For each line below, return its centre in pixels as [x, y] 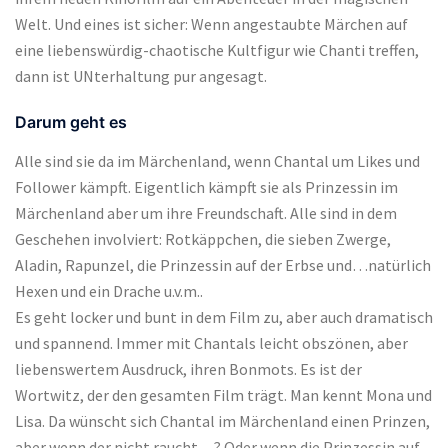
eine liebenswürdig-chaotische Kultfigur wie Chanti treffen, [217, 50]
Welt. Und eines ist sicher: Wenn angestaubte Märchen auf [211, 24]
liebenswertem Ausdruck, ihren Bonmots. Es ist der [188, 369]
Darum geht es [71, 122]
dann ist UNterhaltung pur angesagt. [141, 76]
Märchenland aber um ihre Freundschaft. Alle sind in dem [206, 213]
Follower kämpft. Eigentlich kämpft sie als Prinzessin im [206, 187]
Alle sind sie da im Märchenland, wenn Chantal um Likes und [217, 161]
